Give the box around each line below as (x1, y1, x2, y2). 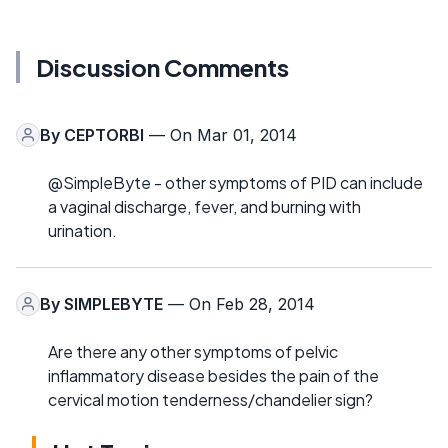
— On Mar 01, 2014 (144, 124, 297, 145)
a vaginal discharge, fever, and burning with (48, 195, 361, 217)
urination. (48, 219, 117, 241)
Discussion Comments (36, 51, 289, 82)
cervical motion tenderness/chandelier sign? (48, 388, 373, 410)
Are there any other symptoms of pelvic (48, 340, 338, 362)
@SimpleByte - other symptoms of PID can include (48, 171, 423, 193)
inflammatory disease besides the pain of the (48, 364, 379, 386)
